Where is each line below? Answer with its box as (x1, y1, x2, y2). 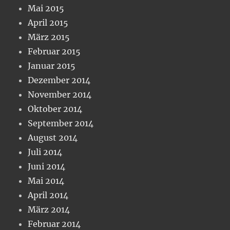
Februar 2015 (28, 46, 81, 57)
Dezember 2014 (28, 75, 91, 86)
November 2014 (28, 89, 92, 100)
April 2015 (28, 17, 69, 28)
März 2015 (28, 32, 70, 43)
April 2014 (28, 190, 69, 201)
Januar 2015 (28, 61, 76, 71)
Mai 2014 (28, 176, 65, 186)
